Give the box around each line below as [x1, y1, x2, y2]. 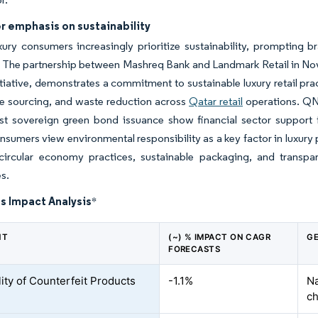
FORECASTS [168, 244, 221, 254]
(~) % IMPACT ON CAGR [168, 232, 271, 242]
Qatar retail [189, 94, 243, 108]
